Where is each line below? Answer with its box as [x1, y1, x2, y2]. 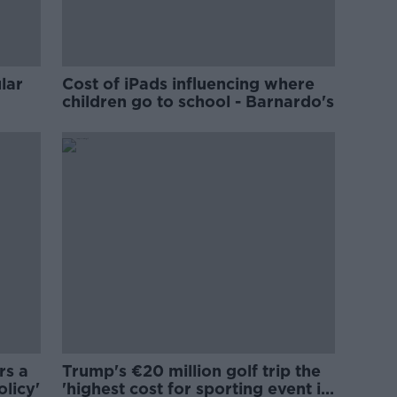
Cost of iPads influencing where [62, 74, 315, 94]
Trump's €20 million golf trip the [62, 362, 322, 381]
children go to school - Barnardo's [62, 92, 335, 112]
